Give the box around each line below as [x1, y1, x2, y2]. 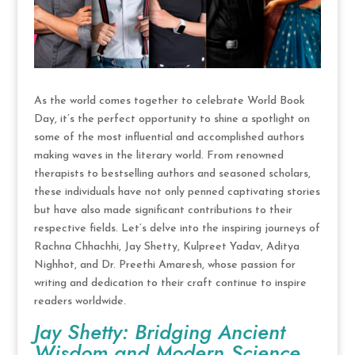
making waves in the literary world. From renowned [33, 149, 284, 162]
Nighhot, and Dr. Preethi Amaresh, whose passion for [33, 258, 296, 271]
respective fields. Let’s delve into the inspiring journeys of [33, 222, 320, 235]
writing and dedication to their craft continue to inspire [33, 277, 307, 289]
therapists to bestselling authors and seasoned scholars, [33, 167, 311, 180]
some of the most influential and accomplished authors [33, 131, 304, 143]
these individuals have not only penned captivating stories [33, 185, 320, 198]
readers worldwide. [33, 295, 126, 307]
